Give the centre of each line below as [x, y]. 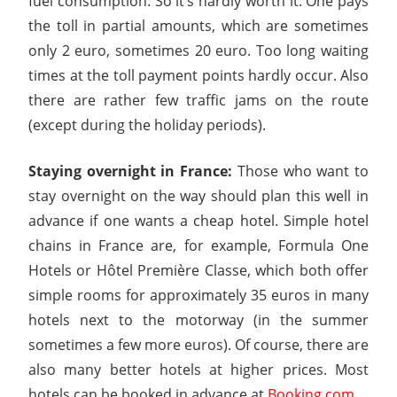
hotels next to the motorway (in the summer [198, 319]
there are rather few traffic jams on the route [198, 100]
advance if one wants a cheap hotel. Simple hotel [198, 220]
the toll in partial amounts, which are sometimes [198, 25]
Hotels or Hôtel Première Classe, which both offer [198, 270]
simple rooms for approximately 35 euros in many [198, 295]
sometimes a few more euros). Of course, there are [198, 344]
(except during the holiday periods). [147, 125]
